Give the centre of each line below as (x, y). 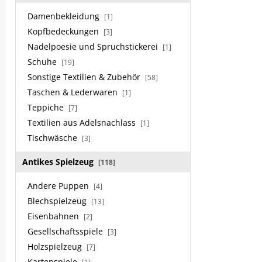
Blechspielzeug (58, 201)
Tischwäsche (54, 138)
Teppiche (47, 107)
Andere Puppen (59, 186)
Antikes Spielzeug (59, 162)
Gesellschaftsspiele (66, 231)
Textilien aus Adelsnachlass (83, 123)
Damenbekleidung (65, 16)
